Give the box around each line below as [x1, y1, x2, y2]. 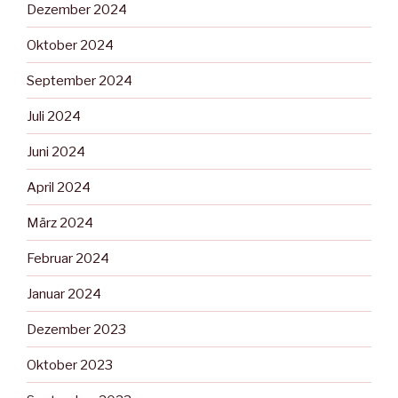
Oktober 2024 [27, 36, 114, 53]
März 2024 [27, 214, 93, 231]
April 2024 [27, 179, 91, 195]
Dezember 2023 [27, 321, 126, 338]
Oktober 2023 [27, 356, 113, 373]
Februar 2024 [27, 250, 109, 267]
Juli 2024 [27, 107, 81, 124]
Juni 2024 [27, 143, 85, 160]
